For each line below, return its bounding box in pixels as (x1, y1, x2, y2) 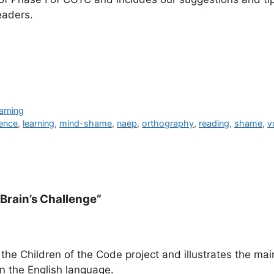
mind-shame (59, 118, 113, 129)
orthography (142, 118, 194, 129)
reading (199, 118, 230, 129)
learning (23, 118, 55, 129)
